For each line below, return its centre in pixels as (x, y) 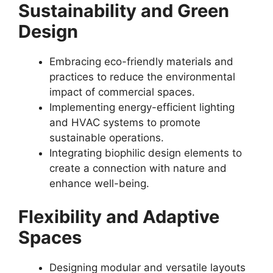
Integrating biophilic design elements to (146, 153)
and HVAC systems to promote (125, 122)
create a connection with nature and (138, 168)
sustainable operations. (107, 137)
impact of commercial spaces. (122, 92)
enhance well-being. (99, 183)
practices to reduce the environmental (142, 76)
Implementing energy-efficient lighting (142, 107)
